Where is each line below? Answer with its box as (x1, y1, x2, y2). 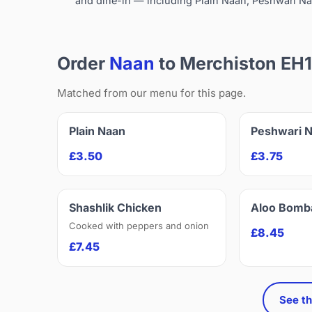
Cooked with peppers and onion (69, 220, 209, 232)
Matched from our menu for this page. (57, 86, 246, 100)
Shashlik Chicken (69, 201, 162, 215)
